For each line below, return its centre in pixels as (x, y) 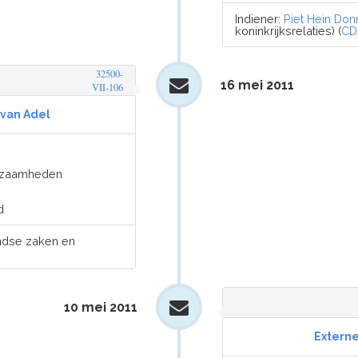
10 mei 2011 (101, 307)
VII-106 (107, 88)
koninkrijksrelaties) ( (288, 31)
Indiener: (260, 19)
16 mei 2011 (257, 85)
